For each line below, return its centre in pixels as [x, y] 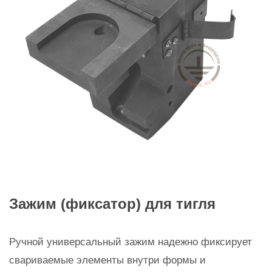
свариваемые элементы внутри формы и [107, 260]
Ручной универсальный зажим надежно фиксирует [131, 242]
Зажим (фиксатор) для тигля [112, 204]
